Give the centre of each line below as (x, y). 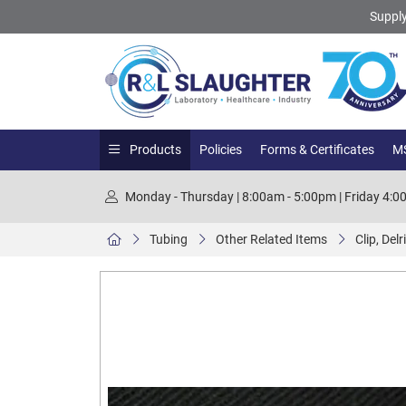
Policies (221, 150)
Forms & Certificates (317, 150)
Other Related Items (271, 239)
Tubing (169, 239)
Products (154, 150)
